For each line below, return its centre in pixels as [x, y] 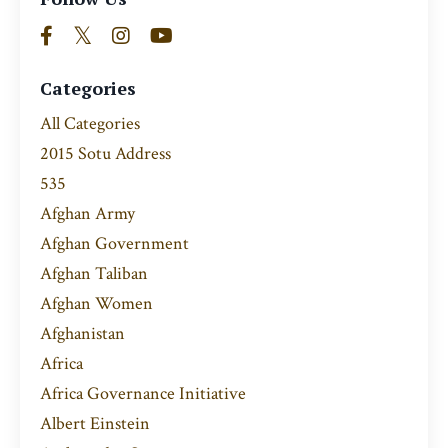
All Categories [90, 124]
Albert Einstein [95, 424]
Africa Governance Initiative [143, 394]
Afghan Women [96, 304]
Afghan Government [114, 244]
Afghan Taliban [94, 274]
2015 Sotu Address [105, 154]
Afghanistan [82, 334]
